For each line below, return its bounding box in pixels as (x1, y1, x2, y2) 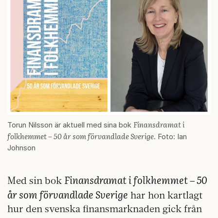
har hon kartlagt (128, 189, 202, 201)
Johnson (7, 143, 36, 153)
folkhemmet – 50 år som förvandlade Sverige (7, 130, 154, 142)
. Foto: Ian (154, 132, 187, 142)
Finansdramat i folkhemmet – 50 (64, 172, 207, 187)
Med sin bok (7, 174, 64, 187)
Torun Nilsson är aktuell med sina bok (7, 120, 133, 130)
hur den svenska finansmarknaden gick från (7, 202, 202, 215)
